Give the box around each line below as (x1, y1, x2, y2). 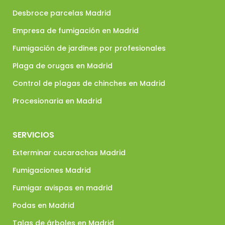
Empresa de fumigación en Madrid (13, 26, 139, 36)
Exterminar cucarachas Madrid (13, 148, 126, 158)
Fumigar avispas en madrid (13, 183, 113, 193)
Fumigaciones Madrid (13, 165, 91, 175)
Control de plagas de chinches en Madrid (13, 78, 165, 88)
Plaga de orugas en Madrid (13, 61, 113, 71)
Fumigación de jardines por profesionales (13, 43, 166, 53)
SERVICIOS (13, 129, 54, 141)
